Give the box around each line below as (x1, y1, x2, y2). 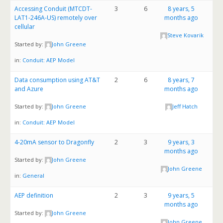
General (22, 172, 44, 179)
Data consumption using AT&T (14, 76, 100, 84)
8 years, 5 (168, 4, 195, 13)
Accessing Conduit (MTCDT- (14, 4, 92, 13)
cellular (14, 22, 35, 31)
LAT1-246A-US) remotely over (14, 13, 97, 22)
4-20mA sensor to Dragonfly (14, 138, 94, 146)
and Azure (14, 85, 43, 93)
